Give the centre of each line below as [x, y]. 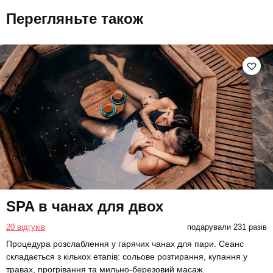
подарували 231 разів [227, 227]
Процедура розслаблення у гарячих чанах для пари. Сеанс [125, 244]
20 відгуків [26, 227]
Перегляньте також [75, 18]
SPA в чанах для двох [85, 207]
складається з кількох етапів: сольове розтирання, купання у [127, 257]
